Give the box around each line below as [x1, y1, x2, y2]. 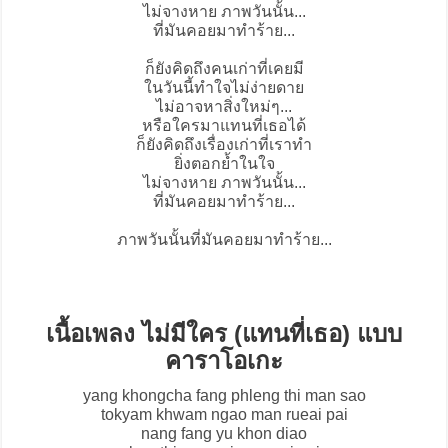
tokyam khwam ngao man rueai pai [100, 406, 348, 424]
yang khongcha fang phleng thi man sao [82, 387, 366, 405]
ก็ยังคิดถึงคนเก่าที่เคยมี [144, 60, 304, 78]
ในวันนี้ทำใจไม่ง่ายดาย [144, 79, 304, 97]
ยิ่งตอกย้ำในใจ [173, 155, 275, 173]
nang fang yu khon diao [141, 425, 307, 443]
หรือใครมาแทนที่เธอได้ [142, 117, 306, 135]
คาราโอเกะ [165, 347, 283, 375]
